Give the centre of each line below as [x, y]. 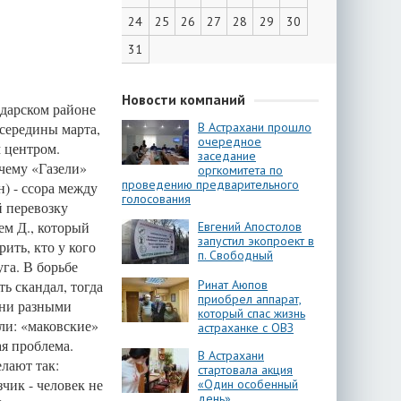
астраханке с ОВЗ [246, 328]
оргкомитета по [240, 170]
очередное [230, 141]
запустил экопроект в [256, 241]
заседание [227, 156]
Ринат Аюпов [233, 285]
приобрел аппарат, [250, 299]
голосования [156, 199]
